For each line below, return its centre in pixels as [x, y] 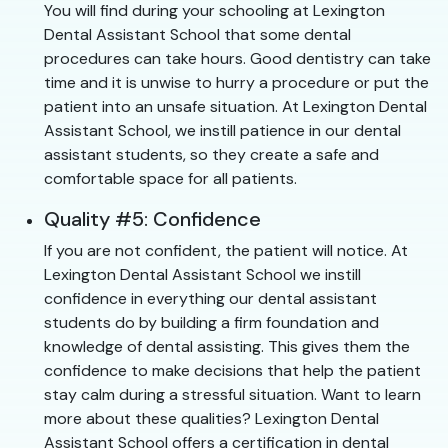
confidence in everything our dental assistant [210, 299]
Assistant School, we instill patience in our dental [222, 131]
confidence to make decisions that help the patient [232, 371]
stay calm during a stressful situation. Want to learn [232, 395]
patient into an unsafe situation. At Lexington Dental [235, 107]
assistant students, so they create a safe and [211, 155]
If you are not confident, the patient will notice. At [226, 251]
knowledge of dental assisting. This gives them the [227, 347]
